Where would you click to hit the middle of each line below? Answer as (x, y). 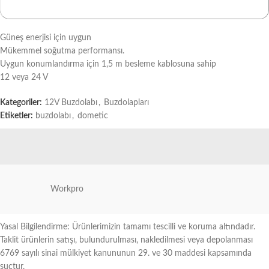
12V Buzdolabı (71, 102)
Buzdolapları (126, 102)
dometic (93, 116)
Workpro (67, 189)
